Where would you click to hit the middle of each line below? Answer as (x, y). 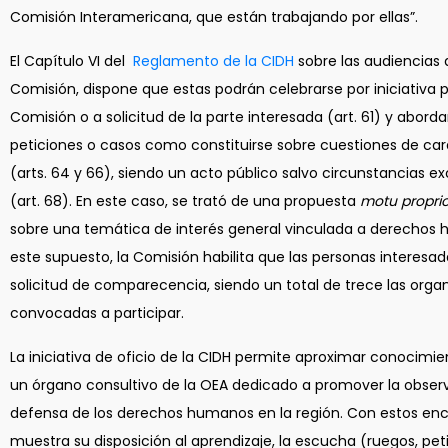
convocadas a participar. (101, 313)
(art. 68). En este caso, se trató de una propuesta (185, 201)
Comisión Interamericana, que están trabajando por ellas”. (214, 17)
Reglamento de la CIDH (213, 61)
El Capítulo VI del (67, 61)
